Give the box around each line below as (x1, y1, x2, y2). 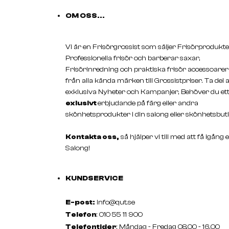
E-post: (65, 198, 95, 207)
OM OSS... (65, 11, 105, 20)
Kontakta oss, (65, 132, 119, 141)
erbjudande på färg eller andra (98, 99, 198, 107)
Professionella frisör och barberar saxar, (65, 54, 200, 62)
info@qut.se (97, 198, 135, 207)
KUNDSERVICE (65, 174, 123, 182)
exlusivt (65, 99, 98, 107)
